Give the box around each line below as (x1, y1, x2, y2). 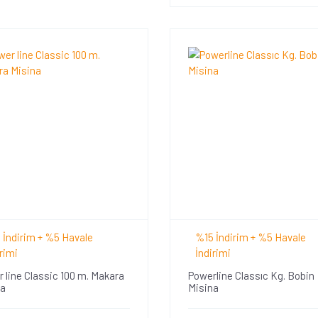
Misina (187, 280, 219, 294)
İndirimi (194, 246, 231, 259)
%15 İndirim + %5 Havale (194, 230, 306, 243)
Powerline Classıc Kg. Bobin (187, 268, 314, 282)
